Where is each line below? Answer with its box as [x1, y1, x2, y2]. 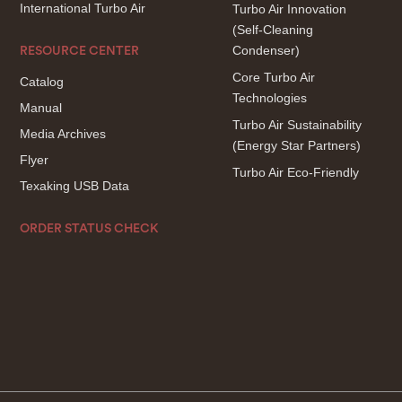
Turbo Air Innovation [232, 2, 346, 16]
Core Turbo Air [232, 70, 315, 84]
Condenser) [232, 43, 300, 57]
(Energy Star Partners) [232, 138, 361, 153]
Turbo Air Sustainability [232, 118, 362, 132]
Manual [19, 100, 62, 115]
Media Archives [19, 127, 106, 141]
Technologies [232, 91, 307, 105]
